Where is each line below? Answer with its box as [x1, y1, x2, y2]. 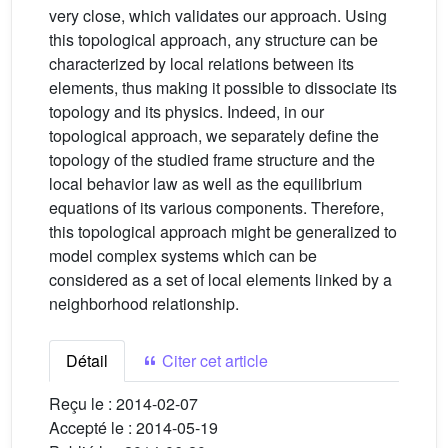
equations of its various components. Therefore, [49, 196, 384, 219]
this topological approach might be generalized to [49, 220, 397, 243]
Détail [66, 349, 108, 372]
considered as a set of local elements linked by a [49, 268, 392, 291]
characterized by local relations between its [49, 52, 354, 75]
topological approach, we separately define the [49, 124, 379, 147]
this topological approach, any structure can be [49, 28, 378, 51]
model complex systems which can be [49, 244, 317, 267]
